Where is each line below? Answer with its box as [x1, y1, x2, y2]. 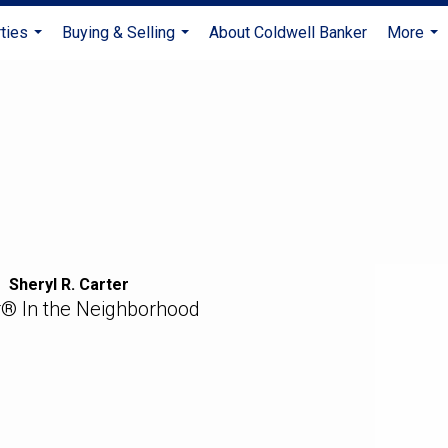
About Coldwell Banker [209, 23, 367, 42]
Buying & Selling [62, 23, 175, 42]
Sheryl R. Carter [8, 275, 129, 295]
